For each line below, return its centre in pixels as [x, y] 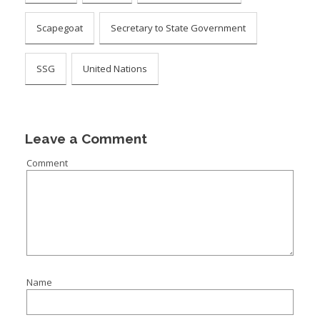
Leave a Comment [86, 138]
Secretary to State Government [178, 27]
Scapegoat [59, 27]
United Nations [115, 68]
